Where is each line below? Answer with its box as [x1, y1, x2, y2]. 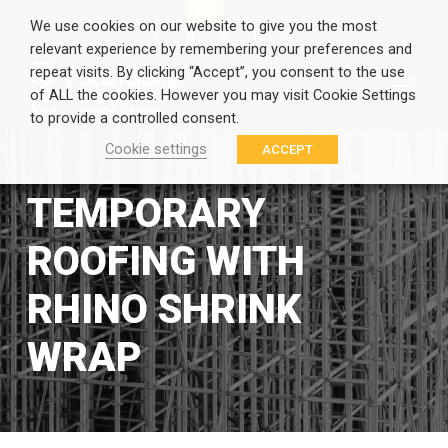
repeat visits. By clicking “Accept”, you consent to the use [30, 63, 405, 81]
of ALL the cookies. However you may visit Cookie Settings [30, 86, 416, 104]
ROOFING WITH [27, 237, 305, 285]
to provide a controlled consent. [30, 109, 239, 127]
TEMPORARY [27, 189, 266, 237]
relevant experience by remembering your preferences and [30, 40, 412, 58]
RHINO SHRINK [27, 285, 301, 333]
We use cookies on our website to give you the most [30, 17, 377, 35]
